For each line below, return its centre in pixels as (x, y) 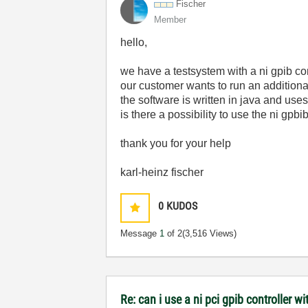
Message (140, 233)
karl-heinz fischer (162, 172)
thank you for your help (176, 143)
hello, (134, 42)
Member (170, 20)
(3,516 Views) (210, 233)
